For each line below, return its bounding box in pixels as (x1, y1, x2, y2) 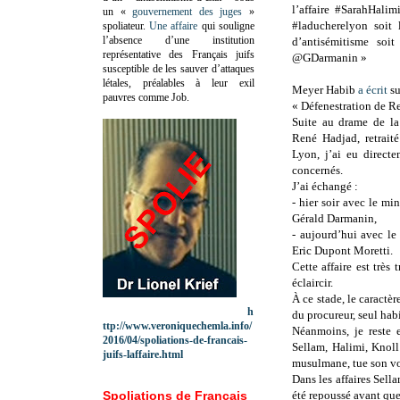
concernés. (292, 163, 343, 178)
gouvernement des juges (132, 4, 243, 18)
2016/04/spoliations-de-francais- (103, 333, 247, 346)
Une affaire (149, 19, 198, 32)
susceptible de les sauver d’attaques (103, 62, 254, 75)
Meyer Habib (292, 83, 358, 97)
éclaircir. (292, 276, 333, 290)
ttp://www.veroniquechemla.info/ (103, 319, 252, 332)
